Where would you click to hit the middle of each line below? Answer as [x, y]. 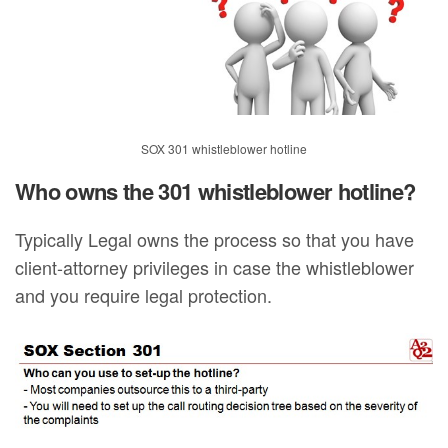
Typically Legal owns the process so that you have [215, 238]
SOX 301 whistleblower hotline [224, 148]
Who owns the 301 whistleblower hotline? [215, 190]
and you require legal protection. [144, 294]
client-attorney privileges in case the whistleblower [215, 266]
